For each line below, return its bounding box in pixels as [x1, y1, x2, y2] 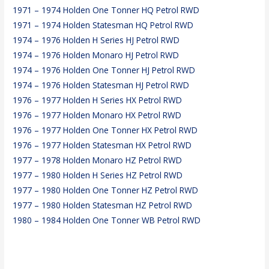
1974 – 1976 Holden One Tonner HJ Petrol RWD [13, 64, 196, 76]
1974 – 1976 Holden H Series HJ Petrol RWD [13, 34, 180, 46]
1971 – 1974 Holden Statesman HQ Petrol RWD [13, 19, 194, 31]
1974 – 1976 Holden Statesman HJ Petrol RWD [13, 79, 190, 91]
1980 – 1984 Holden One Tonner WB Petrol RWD [13, 214, 201, 226]
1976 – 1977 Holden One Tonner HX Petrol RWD [13, 124, 198, 136]
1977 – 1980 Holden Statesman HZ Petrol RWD [13, 199, 193, 211]
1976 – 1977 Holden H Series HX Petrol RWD [13, 94, 183, 106]
